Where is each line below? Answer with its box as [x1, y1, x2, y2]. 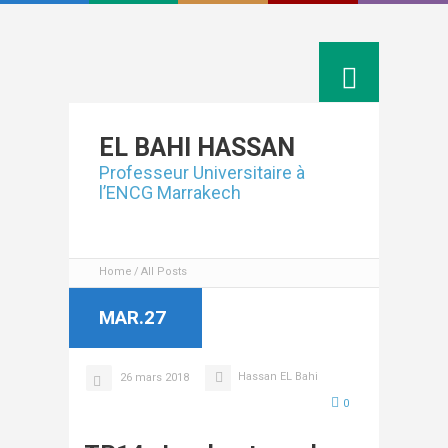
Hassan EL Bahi [238, 370, 318, 383]
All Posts [141, 265, 187, 278]
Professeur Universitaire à [99, 162, 305, 183]
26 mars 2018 [120, 371, 189, 384]
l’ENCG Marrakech [99, 182, 241, 203]
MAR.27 [99, 306, 166, 329]
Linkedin [256, 66, 308, 82]
